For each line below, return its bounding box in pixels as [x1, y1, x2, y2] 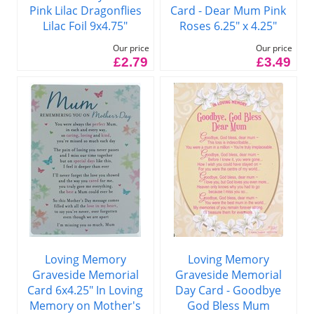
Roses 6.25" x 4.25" [179, 18, 278, 34]
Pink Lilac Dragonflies [29, 2, 142, 18]
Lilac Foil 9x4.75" [43, 18, 128, 34]
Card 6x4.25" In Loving [27, 282, 144, 298]
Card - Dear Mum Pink [170, 2, 287, 18]
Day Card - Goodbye [175, 282, 282, 298]
